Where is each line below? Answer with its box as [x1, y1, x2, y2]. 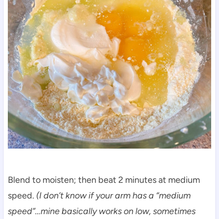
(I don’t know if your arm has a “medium [36, 190, 191, 201]
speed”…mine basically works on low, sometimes [7, 205, 196, 217]
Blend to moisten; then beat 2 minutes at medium [7, 174, 200, 185]
